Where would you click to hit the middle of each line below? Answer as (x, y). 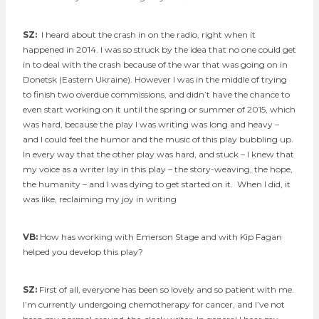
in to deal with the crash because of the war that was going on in (155, 64)
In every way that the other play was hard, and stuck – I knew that (158, 154)
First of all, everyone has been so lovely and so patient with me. (166, 289)
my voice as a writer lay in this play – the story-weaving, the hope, (158, 169)
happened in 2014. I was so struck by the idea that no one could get (159, 49)
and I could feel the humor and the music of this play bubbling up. (158, 139)
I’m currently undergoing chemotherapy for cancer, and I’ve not (154, 304)
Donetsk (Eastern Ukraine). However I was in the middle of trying (155, 79)
